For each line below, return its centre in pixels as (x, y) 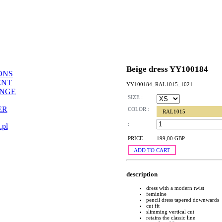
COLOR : (139, 109)
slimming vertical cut (170, 211)
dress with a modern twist (175, 188)
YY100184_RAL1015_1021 (160, 84)
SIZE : (135, 97)
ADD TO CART (152, 150)
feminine (156, 194)
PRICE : (137, 139)
